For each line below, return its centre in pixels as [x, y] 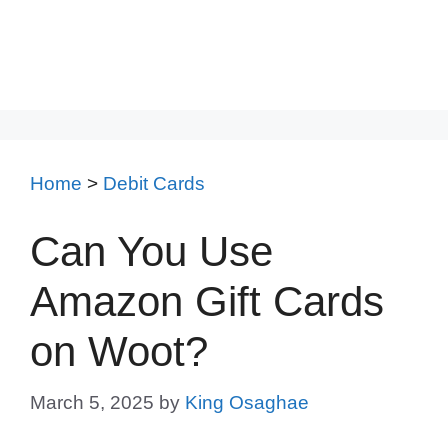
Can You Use [151, 251]
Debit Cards [154, 183]
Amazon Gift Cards [207, 301]
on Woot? [119, 351]
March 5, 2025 [92, 402]
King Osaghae [247, 402]
